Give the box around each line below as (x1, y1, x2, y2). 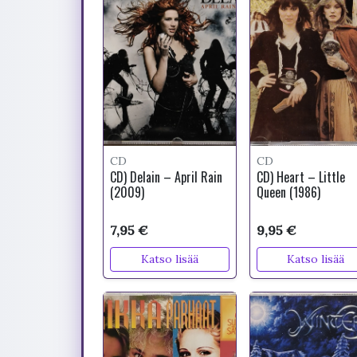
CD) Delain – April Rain (110, 167, 222, 186)
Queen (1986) (256, 182, 320, 202)
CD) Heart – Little (256, 167, 345, 186)
